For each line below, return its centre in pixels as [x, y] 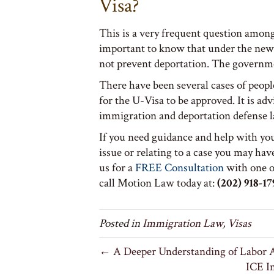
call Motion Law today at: [157, 183]
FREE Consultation [180, 168]
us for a [117, 168]
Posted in [121, 223]
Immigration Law [183, 223]
